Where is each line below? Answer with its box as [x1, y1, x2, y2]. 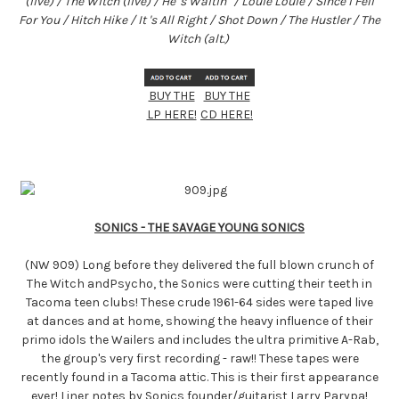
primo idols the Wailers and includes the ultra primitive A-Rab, [20, 332, 379, 348]
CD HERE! [200, 106, 253, 122]
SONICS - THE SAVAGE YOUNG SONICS [94, 220, 305, 236]
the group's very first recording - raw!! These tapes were [40, 351, 359, 367]
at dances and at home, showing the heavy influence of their [26, 313, 373, 330]
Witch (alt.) [167, 31, 232, 47]
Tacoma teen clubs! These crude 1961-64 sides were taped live [26, 295, 373, 311]
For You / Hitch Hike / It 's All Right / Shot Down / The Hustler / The [19, 12, 380, 28]
